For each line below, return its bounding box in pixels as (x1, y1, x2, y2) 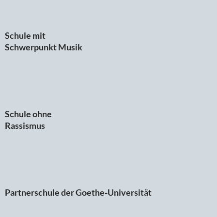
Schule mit (5, 30, 46, 41)
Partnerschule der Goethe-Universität (5, 186, 152, 198)
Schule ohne (5, 108, 52, 119)
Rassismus (5, 120, 45, 131)
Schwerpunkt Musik (5, 41, 82, 52)
